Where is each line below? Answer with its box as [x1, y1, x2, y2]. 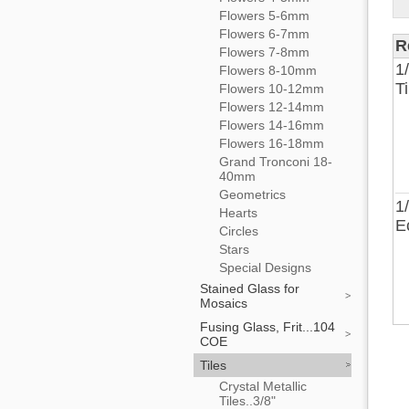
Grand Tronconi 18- [219, 154, 332, 169]
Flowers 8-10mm [219, 63, 317, 78]
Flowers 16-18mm [219, 136, 324, 151]
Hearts [219, 205, 257, 220]
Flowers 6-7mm [219, 26, 309, 41]
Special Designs [219, 260, 311, 275]
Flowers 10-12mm [219, 81, 324, 96]
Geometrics [219, 187, 286, 202]
